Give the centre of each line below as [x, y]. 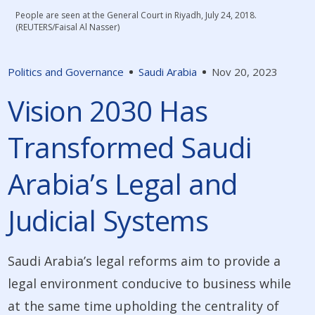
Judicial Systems [108, 221]
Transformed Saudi [130, 148]
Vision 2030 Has [108, 111]
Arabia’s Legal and [123, 184]
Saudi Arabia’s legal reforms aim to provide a [144, 261]
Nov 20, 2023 [245, 72]
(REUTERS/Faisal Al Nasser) [68, 27]
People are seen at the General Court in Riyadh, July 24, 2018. [136, 15]
